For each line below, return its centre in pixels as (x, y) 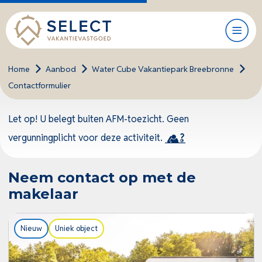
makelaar (43, 194)
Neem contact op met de (102, 177)
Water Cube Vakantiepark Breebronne (163, 69)
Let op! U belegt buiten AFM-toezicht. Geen (98, 119)
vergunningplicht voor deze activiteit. (86, 138)
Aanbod (61, 69)
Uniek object (76, 229)
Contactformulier (39, 85)
